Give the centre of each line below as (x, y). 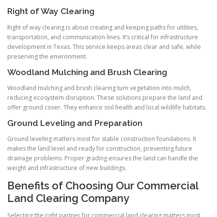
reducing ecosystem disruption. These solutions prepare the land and (105, 97)
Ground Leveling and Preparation (75, 123)
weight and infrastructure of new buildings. (67, 168)
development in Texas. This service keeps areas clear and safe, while (104, 46)
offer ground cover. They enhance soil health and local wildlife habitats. (107, 107)
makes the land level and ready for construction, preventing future (100, 149)
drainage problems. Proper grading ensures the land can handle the (103, 158)
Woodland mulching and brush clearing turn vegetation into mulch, (99, 88)
